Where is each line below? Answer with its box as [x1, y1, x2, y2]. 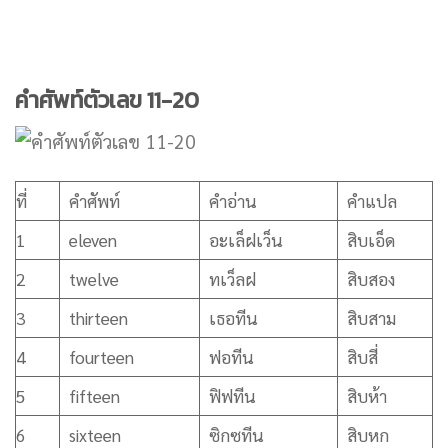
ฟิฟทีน [208, 385, 256, 408]
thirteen [68, 307, 128, 330]
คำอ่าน [208, 190, 257, 213]
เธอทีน [208, 307, 258, 330]
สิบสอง [346, 268, 395, 291]
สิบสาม [346, 307, 396, 330]
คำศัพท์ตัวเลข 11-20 [15, 82, 199, 117]
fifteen [68, 385, 120, 408]
